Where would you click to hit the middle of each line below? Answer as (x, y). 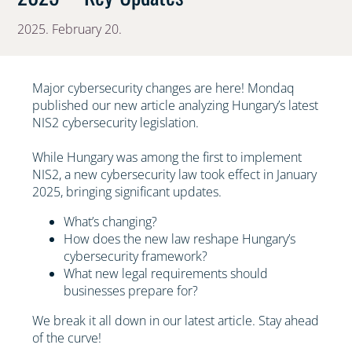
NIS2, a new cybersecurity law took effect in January (175, 175)
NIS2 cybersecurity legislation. (116, 123)
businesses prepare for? (131, 291)
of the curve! (67, 338)
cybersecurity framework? (136, 257)
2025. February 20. (70, 29)
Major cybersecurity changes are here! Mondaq (164, 88)
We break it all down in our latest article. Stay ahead (176, 321)
